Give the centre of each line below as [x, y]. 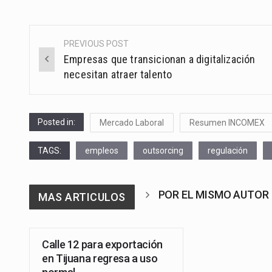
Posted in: [56, 122]
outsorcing [163, 150]
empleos [102, 150]
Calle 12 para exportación [102, 244]
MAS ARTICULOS [82, 197]
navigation [70, 72]
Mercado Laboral [132, 122]
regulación [228, 150]
